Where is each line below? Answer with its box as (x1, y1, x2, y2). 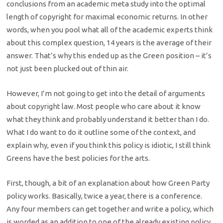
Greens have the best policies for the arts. (6, 154, 150, 163)
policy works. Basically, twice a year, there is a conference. (6, 192, 203, 201)
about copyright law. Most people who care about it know (6, 102, 201, 111)
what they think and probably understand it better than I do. (6, 115, 210, 124)
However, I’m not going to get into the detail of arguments (6, 89, 206, 98)
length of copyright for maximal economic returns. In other (6, 12, 208, 21)
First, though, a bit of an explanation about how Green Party (6, 179, 210, 188)
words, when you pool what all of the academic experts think (6, 25, 213, 34)
